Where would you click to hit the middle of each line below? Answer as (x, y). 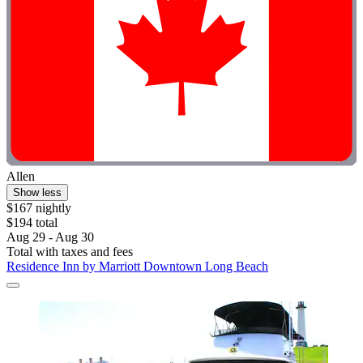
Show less (37, 193)
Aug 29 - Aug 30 (50, 237)
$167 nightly (39, 208)
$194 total (32, 223)
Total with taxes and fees (70, 252)
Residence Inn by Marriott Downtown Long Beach (137, 267)
